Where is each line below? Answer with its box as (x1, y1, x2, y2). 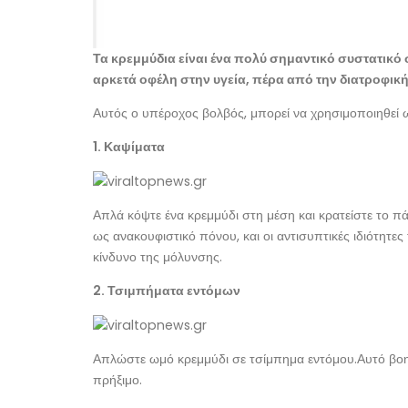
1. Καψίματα (93, 138, 165, 157)
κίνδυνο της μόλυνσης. (93, 248, 222, 266)
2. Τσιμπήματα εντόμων (93, 281, 240, 301)
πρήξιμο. (93, 370, 142, 389)
